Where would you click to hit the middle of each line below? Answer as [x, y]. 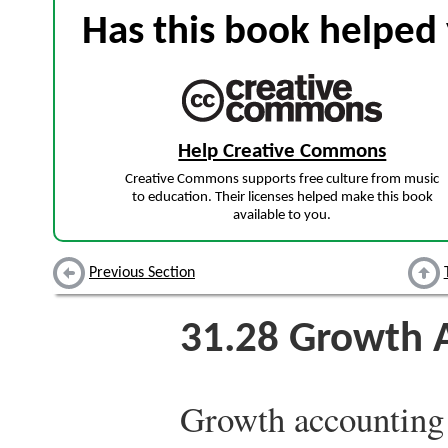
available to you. [282, 216]
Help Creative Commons [282, 151]
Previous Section [142, 273]
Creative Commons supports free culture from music [282, 180]
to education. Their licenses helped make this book [282, 198]
